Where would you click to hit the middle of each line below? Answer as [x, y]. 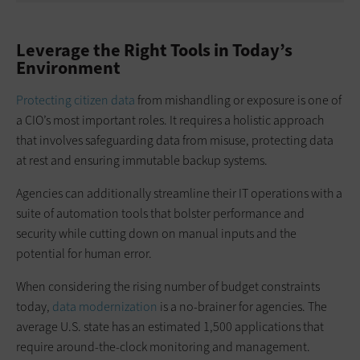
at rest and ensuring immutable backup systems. [142, 161]
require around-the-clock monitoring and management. [163, 347]
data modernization [105, 307]
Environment [68, 68]
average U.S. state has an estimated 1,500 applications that [170, 327]
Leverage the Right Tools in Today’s [154, 51]
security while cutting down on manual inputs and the [156, 234]
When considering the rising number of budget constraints [168, 287]
